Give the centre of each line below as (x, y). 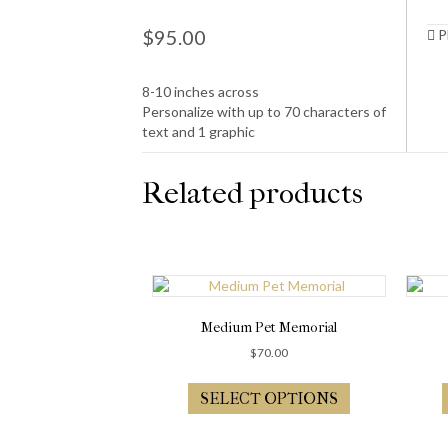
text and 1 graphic (198, 131)
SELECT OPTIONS (268, 398)
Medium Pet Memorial (268, 327)
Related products (252, 193)
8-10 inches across (200, 91)
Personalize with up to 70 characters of (264, 111)
